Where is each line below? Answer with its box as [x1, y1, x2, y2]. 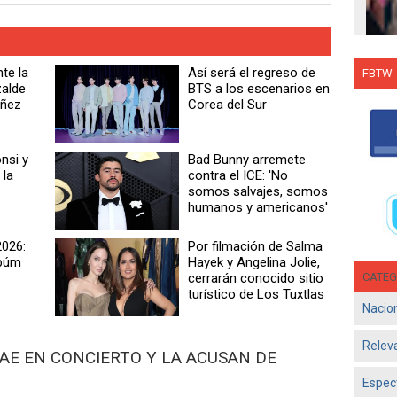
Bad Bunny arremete [188, 151, 307, 167]
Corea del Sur [188, 96, 268, 113]
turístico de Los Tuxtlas [188, 285, 325, 302]
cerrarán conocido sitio [188, 269, 324, 286]
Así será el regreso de [188, 64, 316, 81]
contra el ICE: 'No [188, 167, 289, 183]
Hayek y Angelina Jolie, [188, 253, 321, 270]
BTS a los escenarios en [188, 80, 331, 97]
